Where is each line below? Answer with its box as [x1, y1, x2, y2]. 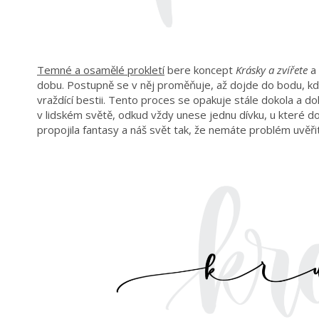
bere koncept [164, 63, 236, 78]
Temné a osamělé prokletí [37, 63, 164, 78]
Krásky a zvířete [236, 63, 308, 78]
